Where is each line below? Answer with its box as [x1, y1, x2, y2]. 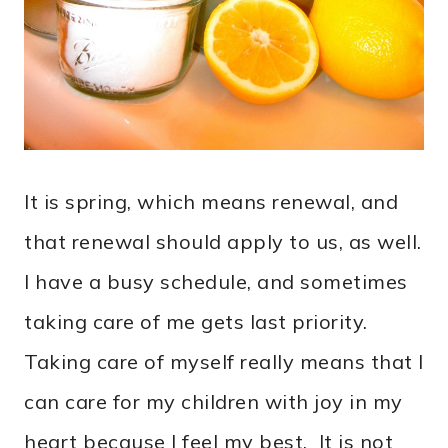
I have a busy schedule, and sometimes [24, 269, 408, 295]
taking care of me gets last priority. [24, 309, 368, 335]
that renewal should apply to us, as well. [24, 229, 422, 255]
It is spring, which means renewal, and [24, 189, 398, 215]
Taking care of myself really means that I [24, 349, 424, 375]
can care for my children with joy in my [24, 389, 403, 415]
